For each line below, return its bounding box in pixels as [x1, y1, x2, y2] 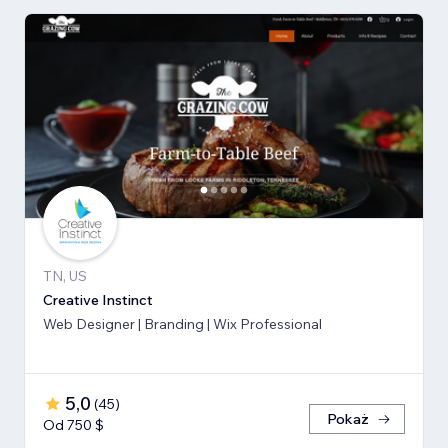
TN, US [43, 266, 87, 285]
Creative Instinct [43, 290, 153, 309]
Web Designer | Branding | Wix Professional [43, 314, 322, 333]
